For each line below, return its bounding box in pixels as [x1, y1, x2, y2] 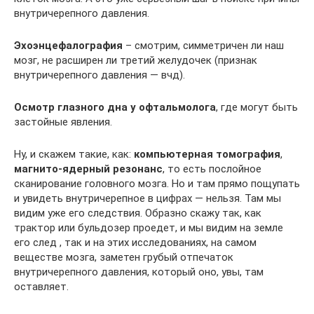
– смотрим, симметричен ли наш [123, 39, 284, 52]
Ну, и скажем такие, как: [14, 148, 134, 161]
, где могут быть [216, 101, 298, 114]
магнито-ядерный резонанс [14, 163, 163, 175]
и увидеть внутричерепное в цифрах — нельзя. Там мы [14, 192, 281, 205]
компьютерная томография [134, 148, 280, 161]
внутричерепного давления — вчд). [14, 69, 185, 81]
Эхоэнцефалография [14, 39, 123, 52]
